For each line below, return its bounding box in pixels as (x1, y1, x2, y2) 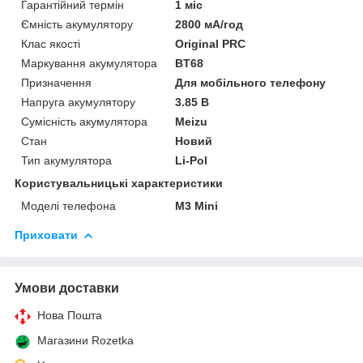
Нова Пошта (37, 308, 102, 322)
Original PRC (175, 36, 246, 50)
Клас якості (21, 36, 80, 50)
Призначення (21, 75, 92, 89)
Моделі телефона (21, 199, 116, 212)
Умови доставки (15, 280, 119, 295)
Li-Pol (175, 153, 208, 167)
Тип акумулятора (21, 153, 112, 167)
